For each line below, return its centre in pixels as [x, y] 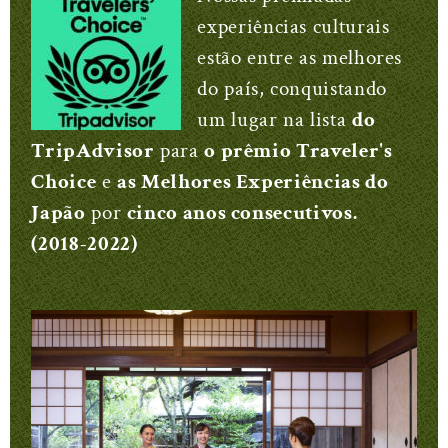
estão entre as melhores [300, 57]
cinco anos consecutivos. [242, 212]
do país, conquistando [292, 88]
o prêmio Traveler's [298, 150]
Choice [64, 181]
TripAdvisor [93, 150]
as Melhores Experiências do [253, 181]
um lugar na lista [274, 119]
